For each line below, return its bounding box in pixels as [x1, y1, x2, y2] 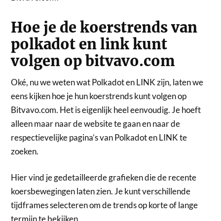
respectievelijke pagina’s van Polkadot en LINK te [11, 132, 187, 143]
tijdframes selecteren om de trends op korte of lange [11, 200, 198, 211]
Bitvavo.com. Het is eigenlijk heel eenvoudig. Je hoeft [11, 104, 201, 115]
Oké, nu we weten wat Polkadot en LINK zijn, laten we [11, 76, 204, 87]
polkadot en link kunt [11, 35, 168, 53]
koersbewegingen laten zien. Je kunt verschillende [11, 186, 191, 197]
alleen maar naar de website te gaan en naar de [11, 118, 181, 129]
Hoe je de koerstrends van [11, 18, 198, 37]
